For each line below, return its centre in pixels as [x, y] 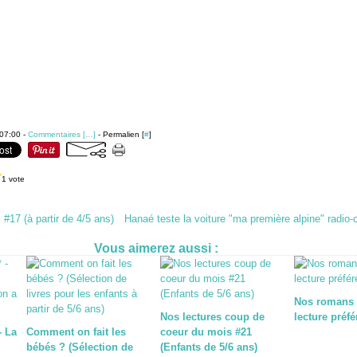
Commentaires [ [56, 134]
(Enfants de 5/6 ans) [209, 347]
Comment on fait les [76, 332]
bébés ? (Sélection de [79, 347]
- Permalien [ [120, 134]
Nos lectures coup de [213, 317]
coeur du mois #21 [206, 332]
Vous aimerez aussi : [157, 248]
